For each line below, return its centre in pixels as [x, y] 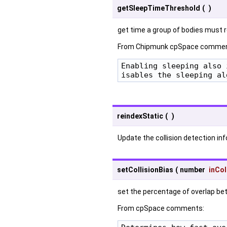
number [193, 169]
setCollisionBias [145, 169]
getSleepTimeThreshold [159, 8]
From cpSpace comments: [161, 208]
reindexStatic [140, 116]
